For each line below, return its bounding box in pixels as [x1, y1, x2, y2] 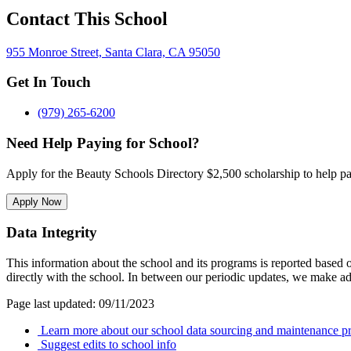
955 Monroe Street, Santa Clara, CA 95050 [6, 45, 220, 59]
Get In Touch [6, 74, 91, 91]
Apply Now [13, 195, 61, 208]
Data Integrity [6, 224, 97, 241]
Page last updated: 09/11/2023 [6, 296, 154, 310]
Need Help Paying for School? [6, 134, 200, 151]
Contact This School [6, 8, 168, 29]
